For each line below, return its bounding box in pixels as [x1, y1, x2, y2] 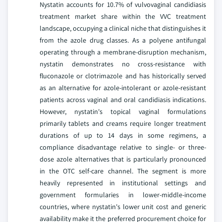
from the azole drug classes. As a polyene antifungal [40, 35, 206, 45]
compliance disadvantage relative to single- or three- [40, 142, 206, 152]
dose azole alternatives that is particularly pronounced [40, 154, 206, 164]
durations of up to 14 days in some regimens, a [40, 130, 206, 140]
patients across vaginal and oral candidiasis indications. [40, 95, 206, 104]
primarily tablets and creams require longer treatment [40, 118, 206, 128]
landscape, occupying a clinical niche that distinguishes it [40, 23, 206, 33]
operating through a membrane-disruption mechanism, [40, 47, 206, 56]
